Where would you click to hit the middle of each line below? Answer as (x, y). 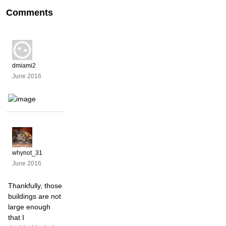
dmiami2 (24, 66)
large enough (29, 207)
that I (16, 218)
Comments (30, 13)
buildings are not (35, 196)
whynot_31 (27, 153)
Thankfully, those (35, 186)
